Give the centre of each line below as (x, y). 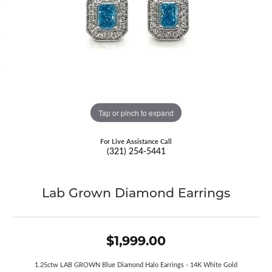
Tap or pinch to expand (136, 112)
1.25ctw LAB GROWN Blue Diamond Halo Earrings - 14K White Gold (136, 265)
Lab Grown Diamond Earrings (136, 192)
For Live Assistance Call (136, 141)
